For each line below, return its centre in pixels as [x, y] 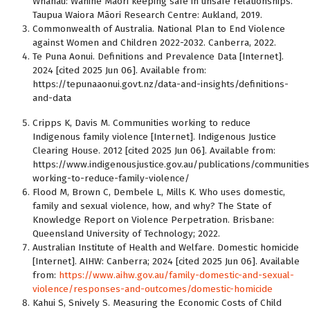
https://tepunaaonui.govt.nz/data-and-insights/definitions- [161, 84]
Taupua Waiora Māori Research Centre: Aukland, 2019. [147, 15]
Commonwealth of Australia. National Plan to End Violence [159, 29]
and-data [52, 98]
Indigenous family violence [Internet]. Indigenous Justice [154, 137]
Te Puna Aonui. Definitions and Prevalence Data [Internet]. [158, 56]
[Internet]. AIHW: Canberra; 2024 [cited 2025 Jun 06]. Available [166, 261]
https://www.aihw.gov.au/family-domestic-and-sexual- [176, 275]
